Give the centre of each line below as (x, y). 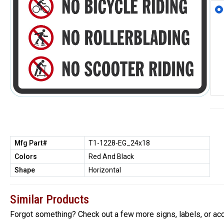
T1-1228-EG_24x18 (119, 143)
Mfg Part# (31, 143)
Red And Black (111, 156)
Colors (26, 156)
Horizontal (105, 170)
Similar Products (49, 199)
